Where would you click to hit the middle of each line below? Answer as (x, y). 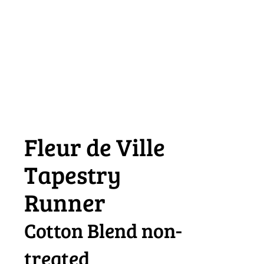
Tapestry (73, 175)
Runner (65, 202)
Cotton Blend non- (103, 230)
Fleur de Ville (95, 147)
